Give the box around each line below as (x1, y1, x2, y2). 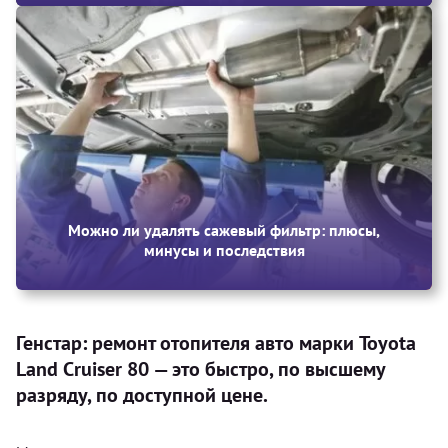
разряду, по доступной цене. (16, 381, 268, 408)
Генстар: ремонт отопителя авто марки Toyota (16, 329, 416, 356)
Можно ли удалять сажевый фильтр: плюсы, (68, 219, 380, 240)
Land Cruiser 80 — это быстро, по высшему (16, 355, 385, 382)
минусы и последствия (143, 239, 305, 260)
